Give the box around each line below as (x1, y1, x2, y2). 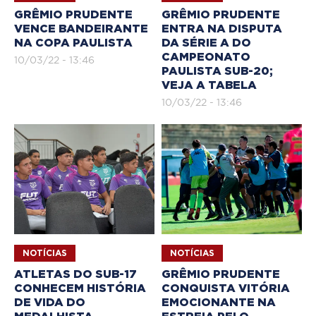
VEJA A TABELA (162, 80, 257, 92)
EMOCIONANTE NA (162, 296, 276, 308)
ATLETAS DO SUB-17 (14, 268, 137, 280)
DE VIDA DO (14, 296, 85, 308)
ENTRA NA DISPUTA (162, 23, 282, 35)
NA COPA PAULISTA (14, 37, 133, 49)
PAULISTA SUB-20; (162, 66, 273, 78)
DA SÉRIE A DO (162, 37, 251, 49)
